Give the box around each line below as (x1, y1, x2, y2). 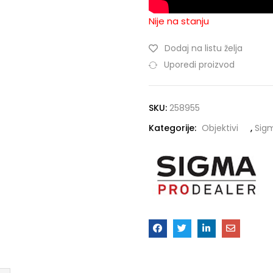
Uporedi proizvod (163, 58, 235, 71)
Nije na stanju (148, 15, 209, 28)
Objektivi (201, 121, 238, 134)
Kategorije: (148, 121, 199, 134)
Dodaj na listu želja (164, 42, 243, 55)
